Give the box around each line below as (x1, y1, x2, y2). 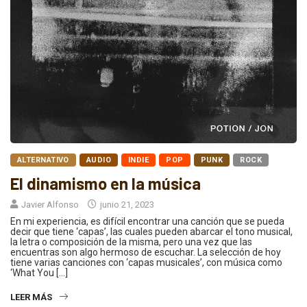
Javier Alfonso (21, 199, 79, 210)
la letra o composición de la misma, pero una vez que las (10, 236, 252, 247)
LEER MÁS (10, 291, 52, 302)
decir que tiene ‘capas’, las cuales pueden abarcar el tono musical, (10, 225, 293, 237)
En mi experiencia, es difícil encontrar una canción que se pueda (10, 215, 284, 227)
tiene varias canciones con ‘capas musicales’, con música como (10, 256, 282, 268)
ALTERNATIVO (17, 155, 69, 164)
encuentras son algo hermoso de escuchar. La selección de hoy (10, 246, 281, 258)
